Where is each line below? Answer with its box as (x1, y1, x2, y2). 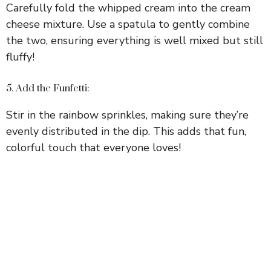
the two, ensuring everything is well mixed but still (6, 33, 263, 48)
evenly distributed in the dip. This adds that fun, (6, 123, 246, 139)
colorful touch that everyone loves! (6, 140, 181, 155)
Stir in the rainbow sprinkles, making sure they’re (6, 107, 249, 122)
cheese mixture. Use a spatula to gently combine (6, 16, 250, 31)
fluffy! (6, 49, 34, 64)
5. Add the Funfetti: (6, 82, 90, 94)
